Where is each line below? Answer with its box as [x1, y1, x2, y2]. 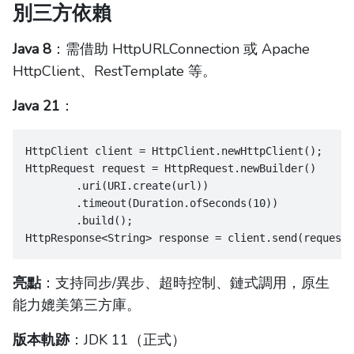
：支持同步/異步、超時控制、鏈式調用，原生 [41, 273, 330, 293]
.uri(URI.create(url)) [25, 179, 209, 193]
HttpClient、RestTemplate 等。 [13, 62, 217, 81]
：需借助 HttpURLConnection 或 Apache [51, 40, 310, 59]
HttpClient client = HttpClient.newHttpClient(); [25, 145, 322, 158]
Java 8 [13, 40, 51, 59]
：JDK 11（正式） [70, 330, 186, 350]
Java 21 [13, 96, 60, 116]
